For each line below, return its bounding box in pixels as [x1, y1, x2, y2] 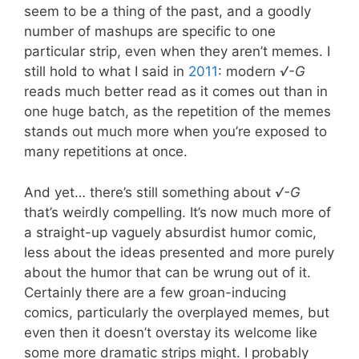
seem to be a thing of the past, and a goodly [24, 3, 311, 19]
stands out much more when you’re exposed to [24, 123, 327, 139]
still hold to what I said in [24, 63, 188, 79]
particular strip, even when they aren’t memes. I [24, 43, 330, 59]
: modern [218, 63, 280, 79]
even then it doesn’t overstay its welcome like [24, 324, 317, 341]
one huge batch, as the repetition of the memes [24, 103, 331, 119]
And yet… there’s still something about [24, 184, 275, 200]
